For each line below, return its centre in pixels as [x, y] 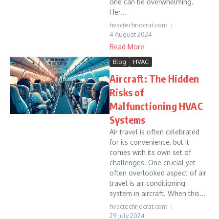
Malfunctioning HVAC [156, 106]
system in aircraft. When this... [157, 193]
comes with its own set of [150, 152]
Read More [127, 47]
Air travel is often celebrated [154, 132]
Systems [128, 120]
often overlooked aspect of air [158, 173]
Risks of [127, 92]
